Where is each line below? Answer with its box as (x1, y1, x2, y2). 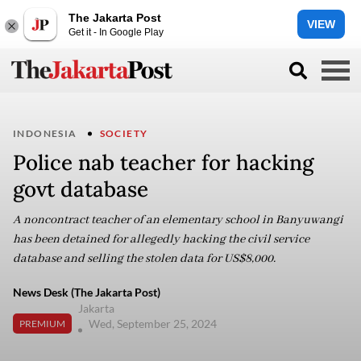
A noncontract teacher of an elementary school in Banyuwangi (13, 213, 343, 227)
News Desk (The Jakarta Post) (13, 285, 160, 299)
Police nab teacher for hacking (13, 149, 313, 176)
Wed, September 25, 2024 (89, 317, 219, 330)
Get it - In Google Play (68, 26, 164, 38)
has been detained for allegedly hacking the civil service (13, 232, 309, 247)
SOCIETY (99, 127, 148, 139)
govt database (13, 176, 148, 202)
